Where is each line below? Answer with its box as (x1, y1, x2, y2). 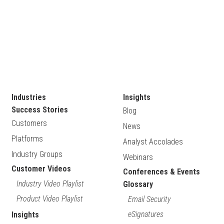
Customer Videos (11, 164, 71, 173)
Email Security (127, 194, 171, 204)
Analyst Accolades (122, 137, 183, 146)
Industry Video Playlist (16, 179, 84, 188)
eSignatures (127, 209, 163, 219)
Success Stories (11, 105, 68, 114)
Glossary (122, 179, 153, 189)
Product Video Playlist (16, 194, 83, 203)
